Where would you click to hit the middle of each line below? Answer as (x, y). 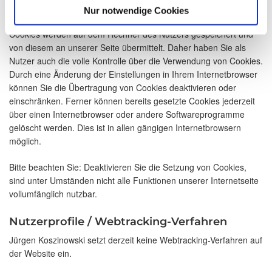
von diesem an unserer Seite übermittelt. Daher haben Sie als (127, 48)
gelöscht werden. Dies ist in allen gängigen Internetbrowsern (125, 128)
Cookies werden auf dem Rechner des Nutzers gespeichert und (131, 34)
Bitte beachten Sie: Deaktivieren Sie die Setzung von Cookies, (128, 167)
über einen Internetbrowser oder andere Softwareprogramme (127, 114)
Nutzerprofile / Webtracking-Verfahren (118, 222)
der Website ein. (40, 253)
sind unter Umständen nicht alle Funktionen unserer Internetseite (134, 181)
